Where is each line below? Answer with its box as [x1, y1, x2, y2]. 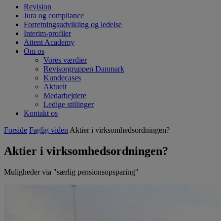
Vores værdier [43, 56, 87, 65]
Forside [4, 126, 27, 135]
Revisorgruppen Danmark [43, 65, 124, 74]
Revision [24, 2, 51, 11]
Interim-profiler [24, 29, 71, 38]
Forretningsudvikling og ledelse [24, 20, 122, 29]
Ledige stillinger [43, 100, 94, 109]
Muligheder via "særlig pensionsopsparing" [4, 167, 139, 176]
